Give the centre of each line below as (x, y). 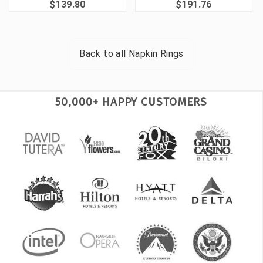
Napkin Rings (156, 54)
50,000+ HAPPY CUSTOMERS (131, 102)
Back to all (104, 54)
